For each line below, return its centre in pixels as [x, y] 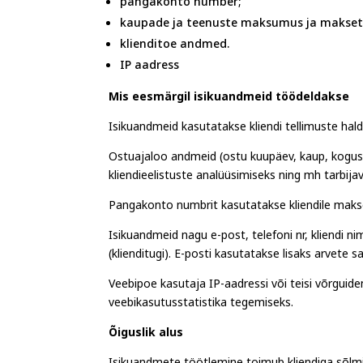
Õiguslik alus [146, 335]
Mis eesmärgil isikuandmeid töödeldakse [229, 100]
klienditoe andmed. [175, 47]
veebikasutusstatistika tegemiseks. [201, 305]
